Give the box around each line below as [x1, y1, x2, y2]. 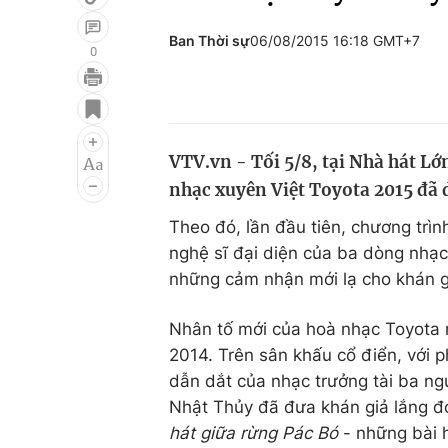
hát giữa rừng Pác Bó [169, 423, 338, 443]
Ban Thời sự [169, 32, 250, 49]
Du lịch [278, 125, 332, 145]
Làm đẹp [278, 163, 349, 183]
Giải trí [32, 87, 85, 107]
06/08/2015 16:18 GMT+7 [250, 32, 420, 49]
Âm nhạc [32, 163, 103, 183]
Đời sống [278, 87, 349, 107]
